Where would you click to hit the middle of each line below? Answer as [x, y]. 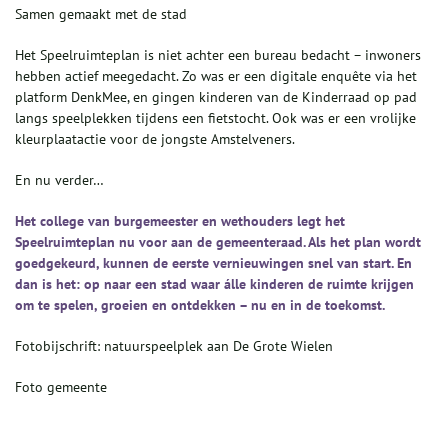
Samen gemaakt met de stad [101, 14]
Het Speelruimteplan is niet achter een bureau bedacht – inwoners [218, 55]
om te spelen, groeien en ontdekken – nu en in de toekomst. [200, 305]
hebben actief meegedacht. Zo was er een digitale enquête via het [216, 76]
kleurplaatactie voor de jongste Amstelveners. [155, 139]
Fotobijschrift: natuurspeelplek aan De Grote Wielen [174, 346]
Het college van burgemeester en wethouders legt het [180, 221]
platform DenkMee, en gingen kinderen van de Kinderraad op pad [216, 97]
